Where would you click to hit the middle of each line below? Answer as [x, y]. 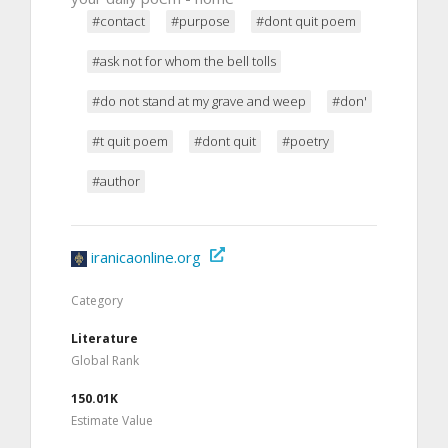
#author [116, 180]
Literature [104, 338]
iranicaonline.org [146, 256]
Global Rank [105, 360]
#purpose [200, 20]
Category [97, 300]
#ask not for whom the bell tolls [184, 60]
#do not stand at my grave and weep [199, 100]
